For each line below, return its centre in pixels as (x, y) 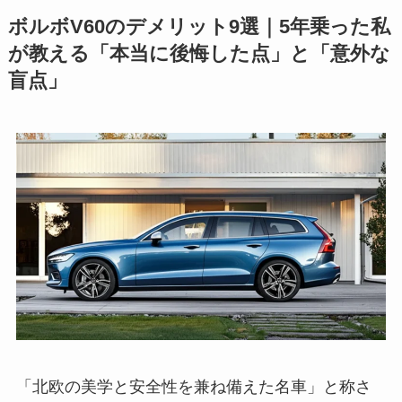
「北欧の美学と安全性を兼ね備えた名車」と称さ (193, 386)
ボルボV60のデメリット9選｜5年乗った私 (199, 27)
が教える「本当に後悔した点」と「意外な (199, 54)
